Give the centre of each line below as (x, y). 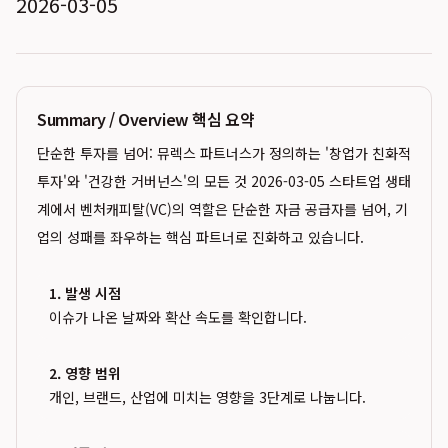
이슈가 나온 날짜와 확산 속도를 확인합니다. (178, 317)
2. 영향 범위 (85, 373)
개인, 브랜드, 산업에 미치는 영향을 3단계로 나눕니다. (207, 397)
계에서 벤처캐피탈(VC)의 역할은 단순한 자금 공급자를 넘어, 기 (222, 209)
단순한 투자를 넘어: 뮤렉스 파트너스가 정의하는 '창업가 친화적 (224, 153)
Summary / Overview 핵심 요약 (146, 119)
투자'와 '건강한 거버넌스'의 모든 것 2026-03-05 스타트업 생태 (224, 181)
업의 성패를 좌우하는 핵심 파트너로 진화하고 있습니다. (200, 237)
